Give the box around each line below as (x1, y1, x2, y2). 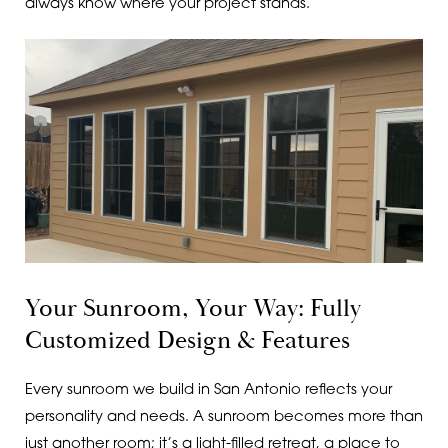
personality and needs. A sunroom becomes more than (24, 410, 423, 426)
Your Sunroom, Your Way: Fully (24, 292, 361, 325)
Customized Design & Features (24, 324, 350, 357)
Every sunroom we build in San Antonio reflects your (24, 383, 392, 399)
